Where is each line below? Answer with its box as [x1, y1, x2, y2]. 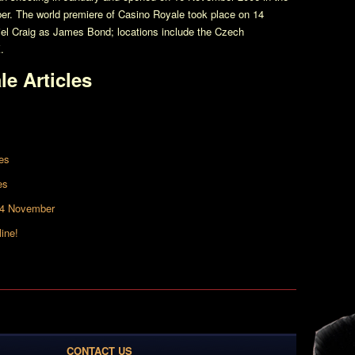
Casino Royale [118, 6, 185, 21]
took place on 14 [185, 6, 264, 21]
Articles [17, 66, 92, 93]
